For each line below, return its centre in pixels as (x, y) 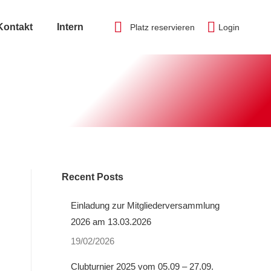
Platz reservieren (162, 27)
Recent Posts (93, 177)
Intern (70, 27)
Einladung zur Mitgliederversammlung (145, 205)
